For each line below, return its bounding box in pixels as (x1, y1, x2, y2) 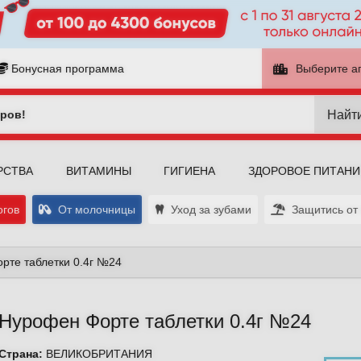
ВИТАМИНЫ (65, 164, 131, 177)
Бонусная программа (11, 62, 125, 75)
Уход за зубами (164, 203, 251, 216)
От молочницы (52, 203, 135, 216)
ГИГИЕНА (164, 164, 216, 177)
